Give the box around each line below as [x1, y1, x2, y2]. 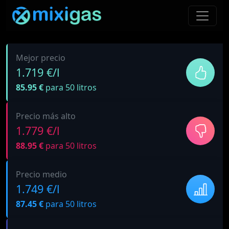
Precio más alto [16, 110, 76, 122]
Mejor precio [16, 52, 65, 63]
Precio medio [16, 169, 67, 180]
